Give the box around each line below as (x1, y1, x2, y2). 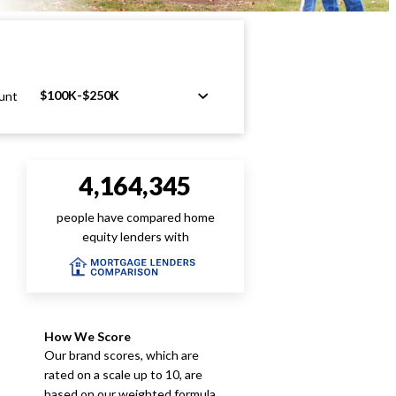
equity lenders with (81, 229, 189, 245)
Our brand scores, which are (44, 347, 199, 362)
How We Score (44, 329, 131, 344)
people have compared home (56, 209, 215, 225)
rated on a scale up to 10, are (44, 367, 202, 382)
